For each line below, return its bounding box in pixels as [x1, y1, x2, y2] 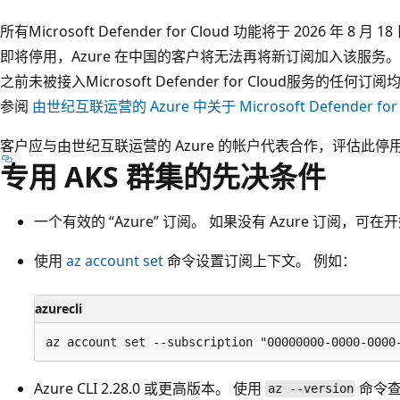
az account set [66, 250, 163, 271]
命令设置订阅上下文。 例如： [163, 250, 356, 271]
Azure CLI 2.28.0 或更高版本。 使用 [34, 378, 265, 398]
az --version [267, 381, 354, 396]
